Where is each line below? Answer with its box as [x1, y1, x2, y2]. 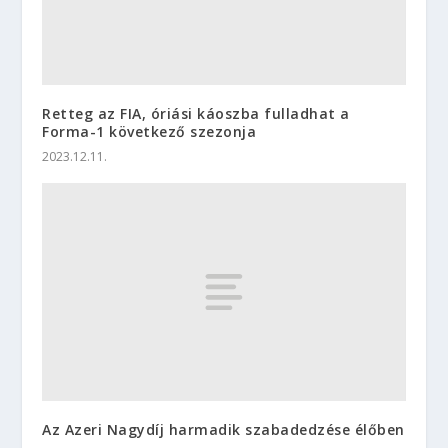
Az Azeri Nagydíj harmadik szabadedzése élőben [42, 420, 405, 440]
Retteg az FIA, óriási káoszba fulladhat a [42, 104, 350, 124]
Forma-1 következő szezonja [42, 122, 257, 142]
